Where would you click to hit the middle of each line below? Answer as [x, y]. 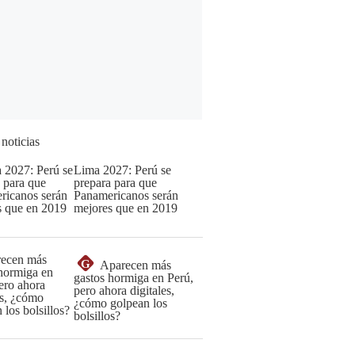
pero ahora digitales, [124, 290]
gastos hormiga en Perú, [134, 278]
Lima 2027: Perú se [122, 170]
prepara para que [115, 183]
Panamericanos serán [126, 195]
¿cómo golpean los [120, 303]
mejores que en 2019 [126, 208]
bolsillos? [97, 316]
